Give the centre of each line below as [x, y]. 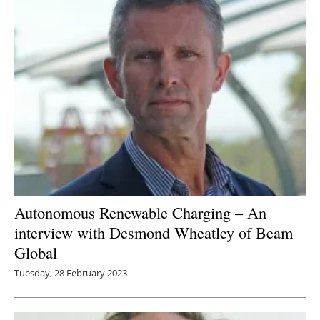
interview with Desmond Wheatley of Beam [154, 232]
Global [36, 252]
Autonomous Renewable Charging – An [140, 212]
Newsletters [167, 25]
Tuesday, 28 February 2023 [71, 272]
